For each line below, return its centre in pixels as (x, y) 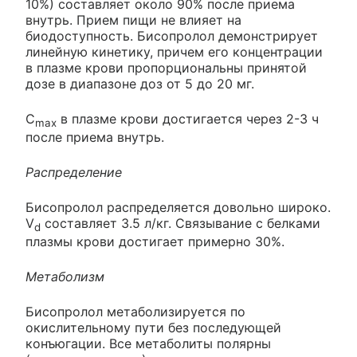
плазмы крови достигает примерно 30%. (155, 241)
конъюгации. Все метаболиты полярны (148, 343)
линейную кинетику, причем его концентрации (174, 51)
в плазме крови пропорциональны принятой (166, 67)
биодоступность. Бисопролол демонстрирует (172, 35)
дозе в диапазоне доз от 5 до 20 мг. (140, 83)
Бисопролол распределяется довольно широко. (178, 207)
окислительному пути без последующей (153, 327)
